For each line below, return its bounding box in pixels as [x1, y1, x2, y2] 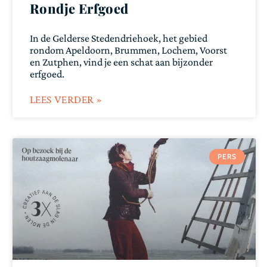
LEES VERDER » [30, 94, 102, 107]
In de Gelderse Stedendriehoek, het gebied [30, 32, 207, 44]
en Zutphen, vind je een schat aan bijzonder [30, 56, 213, 68]
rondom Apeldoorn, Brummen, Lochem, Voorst [30, 44, 227, 56]
